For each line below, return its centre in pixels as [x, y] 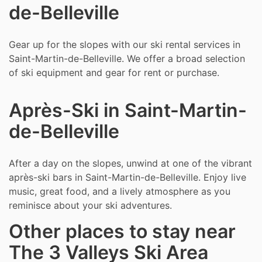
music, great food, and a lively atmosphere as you [120, 191]
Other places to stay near [122, 231]
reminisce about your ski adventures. [90, 205]
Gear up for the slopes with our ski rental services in [125, 44]
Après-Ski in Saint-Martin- [128, 110]
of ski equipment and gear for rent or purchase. [114, 73]
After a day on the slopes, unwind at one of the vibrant [130, 163]
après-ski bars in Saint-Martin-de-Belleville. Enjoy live [127, 177]
